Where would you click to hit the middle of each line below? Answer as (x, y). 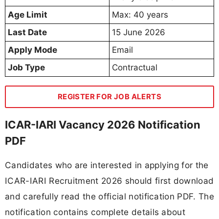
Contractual (135, 67)
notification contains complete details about (95, 212)
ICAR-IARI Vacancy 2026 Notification (103, 124)
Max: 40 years (140, 14)
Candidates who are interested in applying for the (107, 165)
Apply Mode (33, 50)
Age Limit (28, 14)
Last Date (27, 32)
